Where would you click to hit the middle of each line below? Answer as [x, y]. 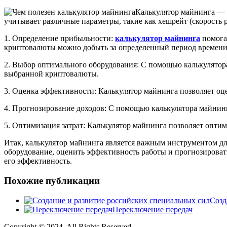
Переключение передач [153, 209]
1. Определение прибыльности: [60, 39]
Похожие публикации [52, 181]
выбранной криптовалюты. [51, 74]
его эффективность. [38, 161]
